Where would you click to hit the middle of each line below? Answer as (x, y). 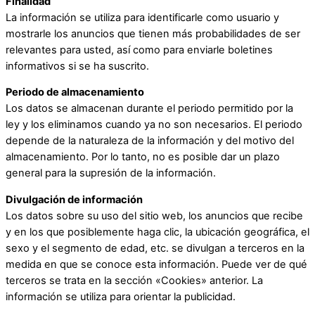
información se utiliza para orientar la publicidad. (121, 296)
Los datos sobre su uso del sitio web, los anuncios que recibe (154, 216)
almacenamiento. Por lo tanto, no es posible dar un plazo (143, 157)
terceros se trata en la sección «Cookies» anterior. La (134, 280)
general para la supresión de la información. (111, 173)
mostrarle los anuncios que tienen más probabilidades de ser (153, 33)
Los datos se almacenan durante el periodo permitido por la (149, 109)
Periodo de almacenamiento (75, 92)
